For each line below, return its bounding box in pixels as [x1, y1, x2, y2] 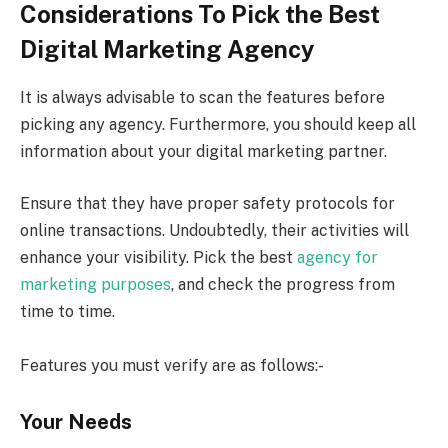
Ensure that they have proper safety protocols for [20, 194, 395, 214]
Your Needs [20, 409, 132, 434]
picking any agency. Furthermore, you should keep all [20, 115, 416, 135]
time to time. [20, 302, 119, 322]
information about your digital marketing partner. [20, 142, 387, 162]
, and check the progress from [171, 275, 395, 295]
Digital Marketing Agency [20, 34, 314, 63]
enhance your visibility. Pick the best [20, 248, 297, 268]
